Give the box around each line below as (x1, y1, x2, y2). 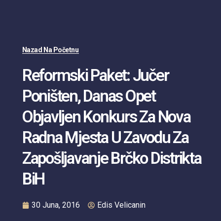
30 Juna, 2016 (31, 200, 80, 210)
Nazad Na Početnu (22, 46, 79, 54)
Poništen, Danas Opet (22, 86, 155, 106)
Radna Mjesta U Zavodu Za (22, 128, 188, 147)
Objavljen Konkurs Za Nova (22, 107, 190, 127)
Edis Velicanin (97, 200, 146, 210)
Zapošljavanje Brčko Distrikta (22, 148, 201, 168)
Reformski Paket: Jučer (22, 66, 169, 85)
